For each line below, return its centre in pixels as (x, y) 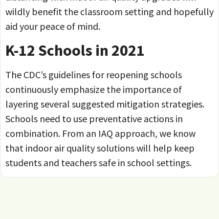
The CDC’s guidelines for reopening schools (94, 74)
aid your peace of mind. (54, 26)
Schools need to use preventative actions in (94, 118)
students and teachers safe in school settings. (99, 162)
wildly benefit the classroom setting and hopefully (109, 12)
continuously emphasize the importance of (94, 89)
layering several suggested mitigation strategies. (105, 104)
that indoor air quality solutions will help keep (100, 148)
